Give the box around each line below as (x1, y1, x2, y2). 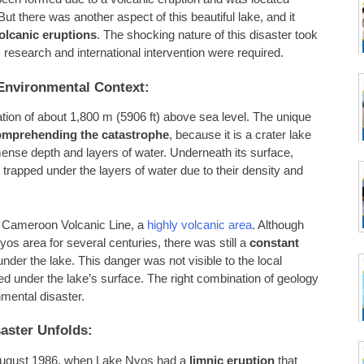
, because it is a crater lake (169, 128, 311, 142)
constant (249, 236, 299, 249)
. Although (252, 218, 304, 232)
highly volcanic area (147, 218, 252, 232)
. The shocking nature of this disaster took (97, 28, 318, 42)
